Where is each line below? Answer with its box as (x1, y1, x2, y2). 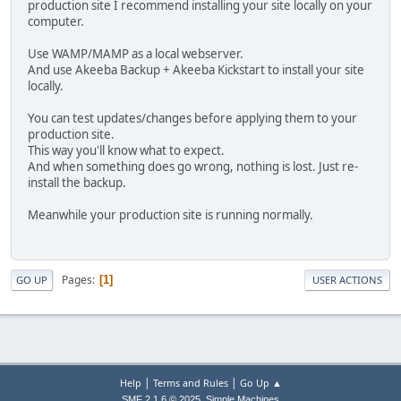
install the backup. (28, 174, 126, 191)
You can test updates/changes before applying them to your (28, 109, 357, 126)
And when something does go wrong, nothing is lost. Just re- (28, 158, 358, 175)
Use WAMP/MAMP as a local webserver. (28, 45, 243, 62)
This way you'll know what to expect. (28, 141, 225, 158)
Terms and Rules (152, 376, 228, 390)
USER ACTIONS (312, 273, 382, 287)
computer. (28, 13, 84, 30)
